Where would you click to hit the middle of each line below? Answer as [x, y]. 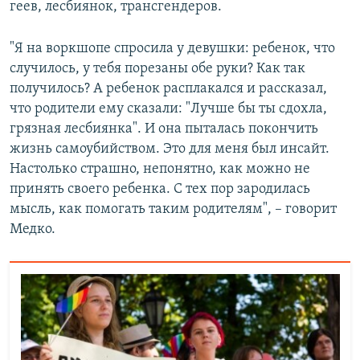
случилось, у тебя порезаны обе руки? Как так [157, 69]
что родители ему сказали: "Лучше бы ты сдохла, [168, 109]
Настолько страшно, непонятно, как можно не [160, 170]
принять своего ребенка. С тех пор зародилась [160, 190]
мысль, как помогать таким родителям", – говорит [173, 210]
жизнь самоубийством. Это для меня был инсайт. [170, 149]
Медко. [33, 230]
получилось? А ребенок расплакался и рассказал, [168, 89]
